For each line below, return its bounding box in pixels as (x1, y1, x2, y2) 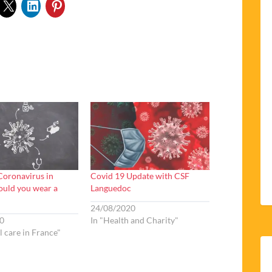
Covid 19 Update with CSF (90, 171, 190, 182)
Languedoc (90, 183, 132, 194)
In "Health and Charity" (90, 214, 179, 225)
